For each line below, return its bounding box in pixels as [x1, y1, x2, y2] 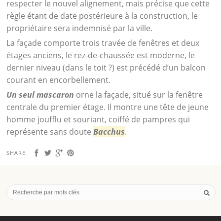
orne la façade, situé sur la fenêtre [74, 89, 203, 100]
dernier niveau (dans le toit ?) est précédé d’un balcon [6, 62, 206, 73]
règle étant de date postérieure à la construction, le [6, 10, 198, 21]
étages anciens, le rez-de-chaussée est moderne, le [6, 49, 195, 61]
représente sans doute [6, 126, 94, 137]
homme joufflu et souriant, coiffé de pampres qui [6, 113, 190, 125]
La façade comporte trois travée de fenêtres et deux [6, 37, 200, 48]
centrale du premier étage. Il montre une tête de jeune [6, 101, 209, 112]
